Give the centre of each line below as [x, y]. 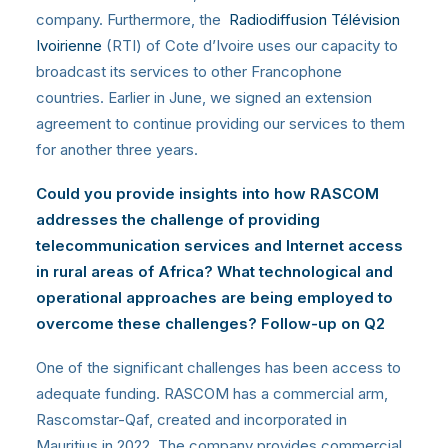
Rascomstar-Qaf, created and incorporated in [191, 419]
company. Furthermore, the [130, 19]
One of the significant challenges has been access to [218, 367]
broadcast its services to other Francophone [189, 71]
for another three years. [117, 149]
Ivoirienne [69, 45]
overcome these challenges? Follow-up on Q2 [210, 323]
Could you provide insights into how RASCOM [207, 193]
